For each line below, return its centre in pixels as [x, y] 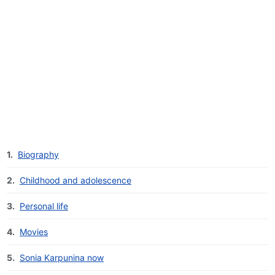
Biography [38, 155]
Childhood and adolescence [76, 180]
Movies [34, 232]
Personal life [44, 206]
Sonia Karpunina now [62, 258]
